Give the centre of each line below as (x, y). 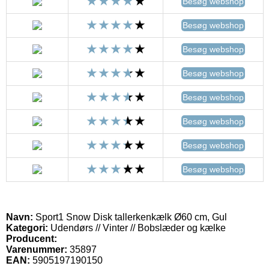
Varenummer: (37, 249)
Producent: (32, 238)
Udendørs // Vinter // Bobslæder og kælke (137, 228)
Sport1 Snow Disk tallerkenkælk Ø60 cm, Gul (130, 217)
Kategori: (27, 228)
